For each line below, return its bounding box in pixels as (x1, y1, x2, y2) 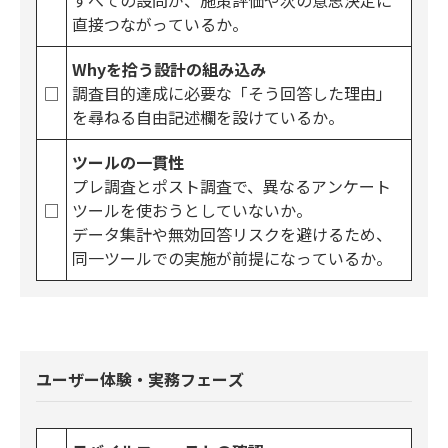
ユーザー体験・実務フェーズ (36, 367, 244, 392)
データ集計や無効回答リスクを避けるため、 (72, 222, 392, 247)
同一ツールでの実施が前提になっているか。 (72, 246, 392, 271)
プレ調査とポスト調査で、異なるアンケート (72, 174, 391, 199)
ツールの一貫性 (72, 150, 184, 175)
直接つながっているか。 (72, 12, 248, 37)
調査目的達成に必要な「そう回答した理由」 (72, 81, 392, 106)
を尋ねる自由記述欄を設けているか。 (72, 105, 344, 130)
